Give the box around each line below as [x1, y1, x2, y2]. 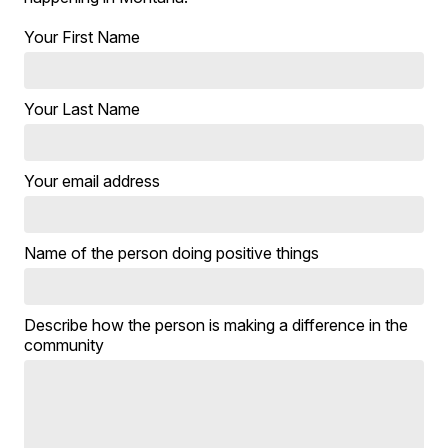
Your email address [24, 170, 161, 191]
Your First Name [24, 26, 141, 47]
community [24, 334, 105, 355]
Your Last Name [24, 98, 141, 119]
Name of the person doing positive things [24, 242, 320, 263]
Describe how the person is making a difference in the [24, 314, 409, 335]
